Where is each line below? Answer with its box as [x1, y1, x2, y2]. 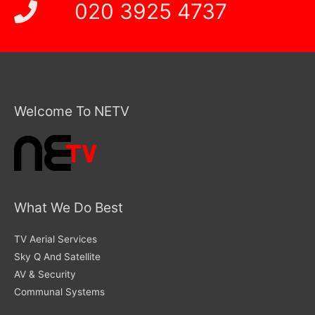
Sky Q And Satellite [14, 251, 101, 263]
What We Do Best [14, 198, 123, 216]
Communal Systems [14, 286, 105, 298]
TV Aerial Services [14, 233, 97, 245]
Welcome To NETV [14, 103, 129, 120]
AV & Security [14, 269, 76, 281]
